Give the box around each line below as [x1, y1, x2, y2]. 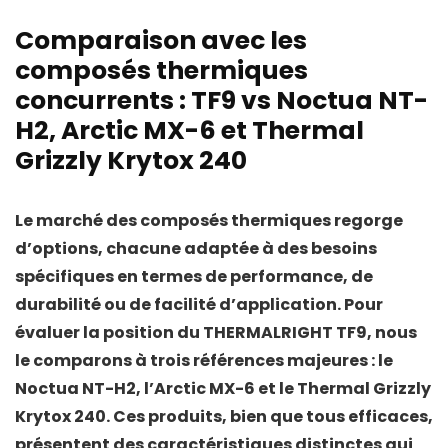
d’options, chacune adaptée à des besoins [15, 237, 377, 261]
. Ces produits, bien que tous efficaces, [106, 405, 433, 429]
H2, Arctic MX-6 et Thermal [15, 113, 364, 149]
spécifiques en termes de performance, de [15, 265, 373, 289]
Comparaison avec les [15, 23, 307, 59]
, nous [367, 321, 417, 345]
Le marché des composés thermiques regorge [15, 209, 403, 233]
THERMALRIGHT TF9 [203, 321, 367, 345]
